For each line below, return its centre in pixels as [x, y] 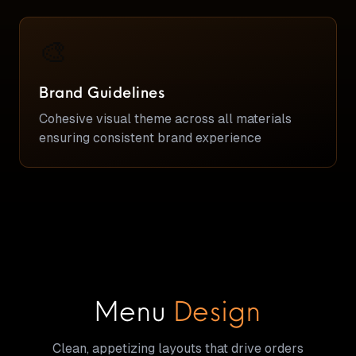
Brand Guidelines [102, 92]
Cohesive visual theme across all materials [165, 119]
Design [217, 311]
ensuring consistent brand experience [150, 138]
